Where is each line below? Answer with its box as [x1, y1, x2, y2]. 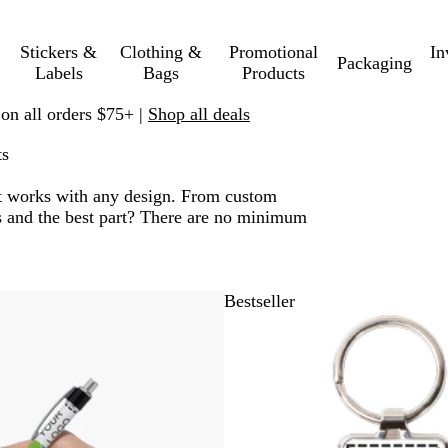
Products [242, 63, 306, 83]
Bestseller [224, 291, 295, 311]
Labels [34, 63, 83, 83]
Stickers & [20, 42, 98, 62]
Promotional [229, 42, 319, 62]
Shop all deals [148, 103, 250, 124]
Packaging [336, 52, 412, 73]
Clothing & [119, 42, 202, 62]
